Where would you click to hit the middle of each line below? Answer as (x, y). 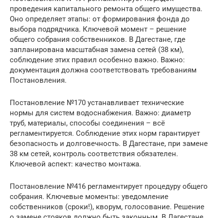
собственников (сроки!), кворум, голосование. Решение (107, 207)
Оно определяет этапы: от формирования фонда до (100, 19)
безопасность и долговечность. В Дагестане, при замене (109, 143)
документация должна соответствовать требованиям (103, 70)
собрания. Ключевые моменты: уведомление (89, 196)
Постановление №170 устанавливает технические (97, 102)
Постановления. (38, 80)
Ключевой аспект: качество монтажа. (75, 164)
